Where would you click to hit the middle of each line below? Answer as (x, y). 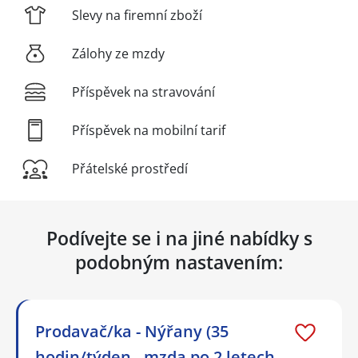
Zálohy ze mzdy (118, 53)
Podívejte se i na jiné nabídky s (179, 238)
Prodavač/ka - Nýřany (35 (132, 331)
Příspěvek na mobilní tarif (149, 130)
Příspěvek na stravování (143, 91)
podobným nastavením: (179, 262)
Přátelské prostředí (130, 168)
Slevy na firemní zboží (137, 15)
